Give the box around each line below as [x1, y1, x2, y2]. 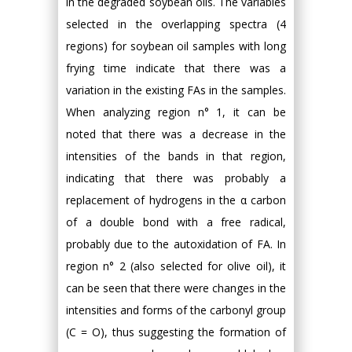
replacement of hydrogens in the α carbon [66, 192, 286, 208]
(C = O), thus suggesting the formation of [66, 324, 286, 340]
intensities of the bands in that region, [66, 148, 286, 164]
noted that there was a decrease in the [66, 126, 286, 142]
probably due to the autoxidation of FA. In [66, 236, 286, 252]
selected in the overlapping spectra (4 [66, 16, 286, 32]
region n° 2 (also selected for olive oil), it [66, 258, 286, 274]
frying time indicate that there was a [66, 60, 286, 76]
